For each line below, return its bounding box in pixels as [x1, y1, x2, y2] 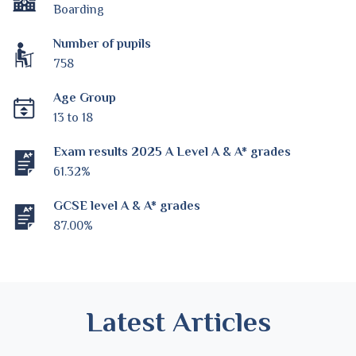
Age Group [53, 90, 116, 105]
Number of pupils [53, 36, 151, 51]
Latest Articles [85, 306, 271, 339]
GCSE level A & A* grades [53, 198, 200, 213]
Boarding [53, 2, 104, 17]
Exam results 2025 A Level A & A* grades [53, 144, 291, 159]
